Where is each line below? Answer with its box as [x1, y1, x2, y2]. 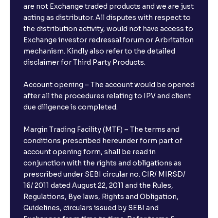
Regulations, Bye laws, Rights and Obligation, [23, 192, 179, 201]
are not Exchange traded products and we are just [23, 2, 194, 11]
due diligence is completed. [23, 103, 118, 112]
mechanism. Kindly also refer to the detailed [23, 47, 175, 56]
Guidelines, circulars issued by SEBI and [23, 203, 159, 213]
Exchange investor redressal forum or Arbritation [23, 36, 194, 45]
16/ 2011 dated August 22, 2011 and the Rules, [23, 181, 173, 190]
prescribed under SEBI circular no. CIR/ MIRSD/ [23, 170, 185, 179]
